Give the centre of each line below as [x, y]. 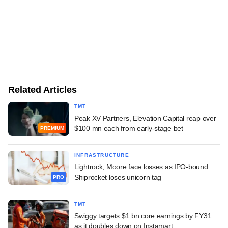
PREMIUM [52, 128]
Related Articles [42, 89]
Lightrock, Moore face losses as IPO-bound [141, 167]
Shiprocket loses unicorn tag [118, 177]
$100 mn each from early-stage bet [129, 128]
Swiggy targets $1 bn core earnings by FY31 [143, 216]
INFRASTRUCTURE [102, 155]
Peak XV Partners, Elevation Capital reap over [145, 118]
